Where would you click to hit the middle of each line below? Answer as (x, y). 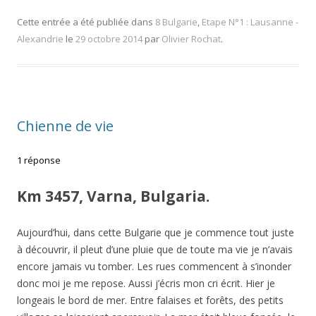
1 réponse (39, 160)
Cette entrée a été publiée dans (86, 22)
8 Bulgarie (176, 22)
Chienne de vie (65, 126)
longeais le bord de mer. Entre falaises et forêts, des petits (150, 300)
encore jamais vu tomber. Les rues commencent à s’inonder (154, 266)
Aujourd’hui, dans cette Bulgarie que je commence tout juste (156, 232)
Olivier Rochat (191, 38)
